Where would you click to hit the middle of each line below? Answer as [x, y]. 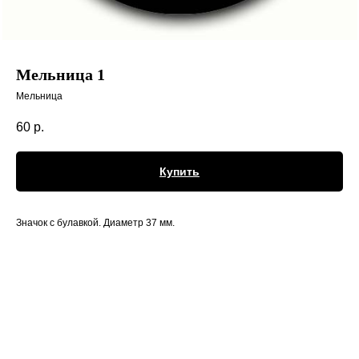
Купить [179, 172]
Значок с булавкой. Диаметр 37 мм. [95, 223]
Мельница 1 [61, 75]
